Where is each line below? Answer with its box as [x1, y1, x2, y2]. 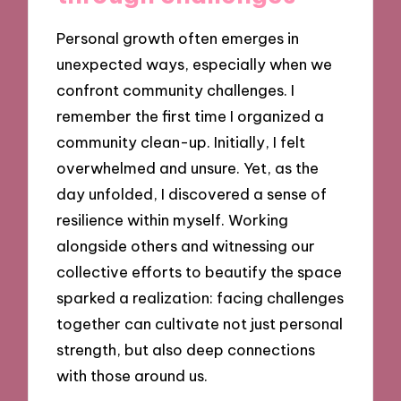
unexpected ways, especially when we [56, 55, 333, 74]
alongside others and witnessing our [56, 236, 316, 256]
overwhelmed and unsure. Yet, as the [56, 158, 320, 178]
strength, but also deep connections [56, 340, 316, 360]
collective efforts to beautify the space [56, 262, 343, 282]
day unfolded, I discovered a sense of [56, 184, 328, 204]
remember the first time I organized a [56, 107, 325, 126]
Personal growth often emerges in [56, 29, 300, 48]
